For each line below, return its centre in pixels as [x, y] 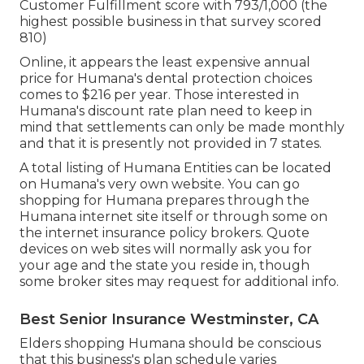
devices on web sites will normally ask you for [166, 249]
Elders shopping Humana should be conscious [170, 344]
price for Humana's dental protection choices [166, 79]
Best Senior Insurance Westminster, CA [169, 320]
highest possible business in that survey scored [171, 22]
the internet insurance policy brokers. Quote [165, 233]
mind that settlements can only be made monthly [182, 128]
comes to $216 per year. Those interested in [159, 95]
